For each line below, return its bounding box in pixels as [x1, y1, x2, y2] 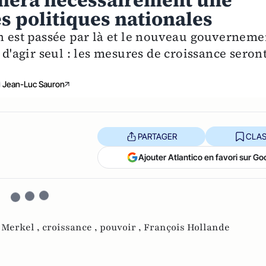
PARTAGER [137, 131, 177, 141]
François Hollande [144, 221, 230, 235]
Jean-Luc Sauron [2, 79, 65, 90]
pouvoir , [100, 221, 144, 235]
